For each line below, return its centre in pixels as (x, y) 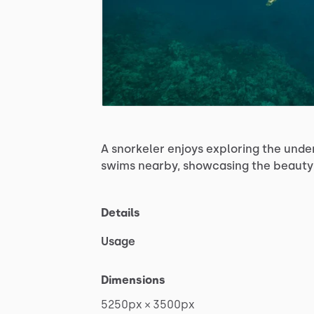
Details (121, 212)
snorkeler (138, 149)
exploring (233, 149)
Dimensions (133, 280)
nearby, (159, 165)
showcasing (216, 165)
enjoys (185, 149)
